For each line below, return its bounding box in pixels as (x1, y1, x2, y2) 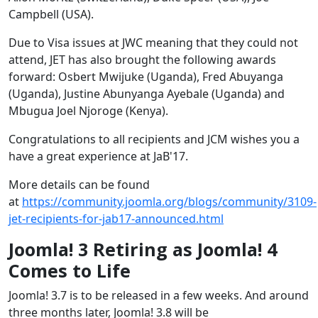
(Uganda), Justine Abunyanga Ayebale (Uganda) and (9, 85, 285, 102)
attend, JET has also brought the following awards (9, 51, 276, 67)
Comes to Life (9, 258, 131, 283)
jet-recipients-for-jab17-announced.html (9, 210, 224, 226)
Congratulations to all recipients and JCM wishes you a (9, 131, 300, 147)
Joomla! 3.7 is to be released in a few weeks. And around (9, 287, 309, 303)
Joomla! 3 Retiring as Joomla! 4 (9, 236, 277, 261)
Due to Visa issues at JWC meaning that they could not (9, 34, 298, 50)
